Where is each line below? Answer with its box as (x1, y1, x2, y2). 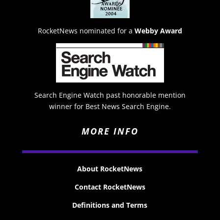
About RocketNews (77, 164, 143, 174)
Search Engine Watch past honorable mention (34, 90, 186, 100)
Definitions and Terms (72, 200, 148, 210)
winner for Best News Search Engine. (49, 102, 171, 111)
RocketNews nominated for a (37, 26, 133, 36)
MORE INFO (81, 125, 138, 137)
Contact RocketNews (74, 182, 145, 192)
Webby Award (134, 26, 182, 36)
